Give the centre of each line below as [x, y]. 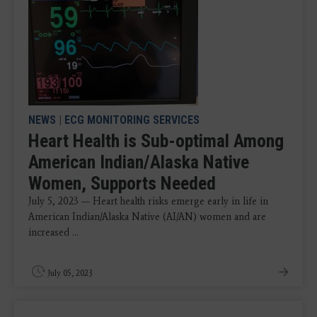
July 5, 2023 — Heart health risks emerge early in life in [148, 201]
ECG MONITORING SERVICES [132, 120]
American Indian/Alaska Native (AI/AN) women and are [147, 217]
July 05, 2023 [70, 273]
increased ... [53, 232]
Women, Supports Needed [122, 183]
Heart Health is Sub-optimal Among [156, 140]
